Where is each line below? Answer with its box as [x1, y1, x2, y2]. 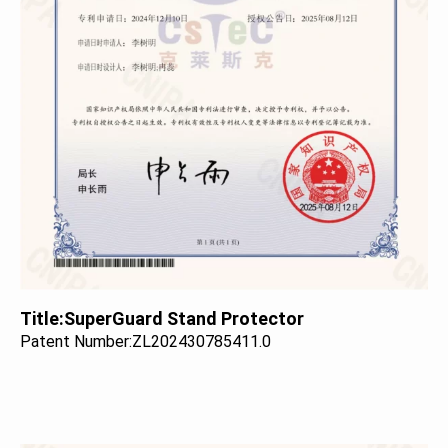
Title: [20, 307, 64, 329]
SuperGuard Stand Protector [64, 307, 304, 329]
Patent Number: [20, 331, 132, 351]
